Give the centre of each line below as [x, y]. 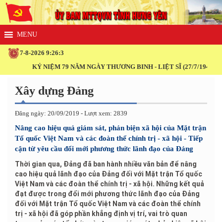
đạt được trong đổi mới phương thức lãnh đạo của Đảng [107, 194]
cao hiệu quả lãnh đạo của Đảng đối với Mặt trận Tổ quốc [109, 174]
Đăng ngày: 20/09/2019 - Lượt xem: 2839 [71, 113]
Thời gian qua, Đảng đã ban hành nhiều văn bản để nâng [106, 164]
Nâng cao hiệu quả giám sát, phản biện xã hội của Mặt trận [111, 128]
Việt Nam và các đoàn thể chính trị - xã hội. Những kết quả [110, 184]
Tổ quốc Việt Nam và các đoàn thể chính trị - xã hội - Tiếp [109, 138]
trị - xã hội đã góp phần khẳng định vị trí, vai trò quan [101, 213]
